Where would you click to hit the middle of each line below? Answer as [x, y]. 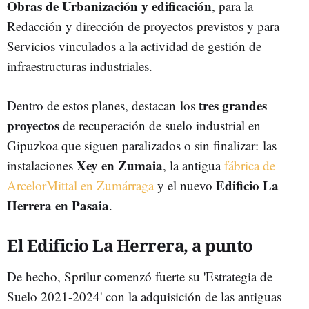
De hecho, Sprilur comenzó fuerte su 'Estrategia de [140, 276]
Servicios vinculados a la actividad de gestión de [134, 46]
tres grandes [233, 105]
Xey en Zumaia [120, 165]
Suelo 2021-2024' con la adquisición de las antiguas [144, 296]
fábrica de [250, 165]
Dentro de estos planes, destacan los [103, 105]
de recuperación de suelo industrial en [160, 125]
